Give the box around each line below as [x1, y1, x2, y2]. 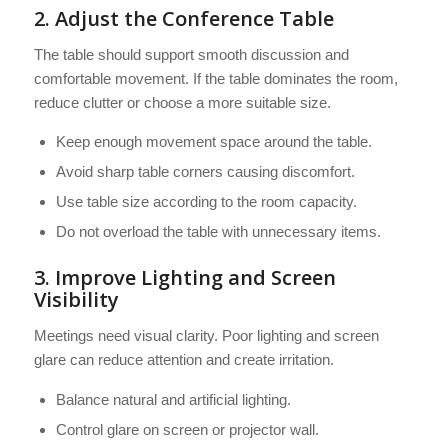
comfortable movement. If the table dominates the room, [33, 69, 398, 87]
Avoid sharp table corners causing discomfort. [55, 163, 355, 181]
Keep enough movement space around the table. [55, 133, 372, 151]
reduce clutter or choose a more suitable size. [33, 93, 331, 111]
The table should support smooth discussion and [33, 45, 349, 63]
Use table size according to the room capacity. [55, 193, 357, 211]
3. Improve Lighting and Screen [33, 264, 336, 292]
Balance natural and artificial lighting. [55, 390, 291, 408]
